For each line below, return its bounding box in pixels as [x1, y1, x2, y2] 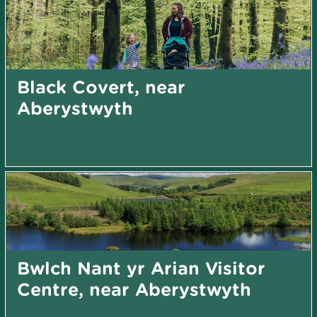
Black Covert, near [17, 76, 185, 97]
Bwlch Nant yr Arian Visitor [17, 257, 265, 278]
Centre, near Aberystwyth [17, 278, 251, 299]
